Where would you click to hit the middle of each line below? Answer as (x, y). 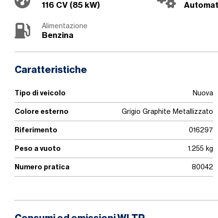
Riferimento (36, 130)
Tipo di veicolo (40, 93)
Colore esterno (42, 111)
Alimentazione (65, 26)
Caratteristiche (51, 70)
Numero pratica (42, 167)
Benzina (58, 35)
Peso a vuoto (38, 148)
